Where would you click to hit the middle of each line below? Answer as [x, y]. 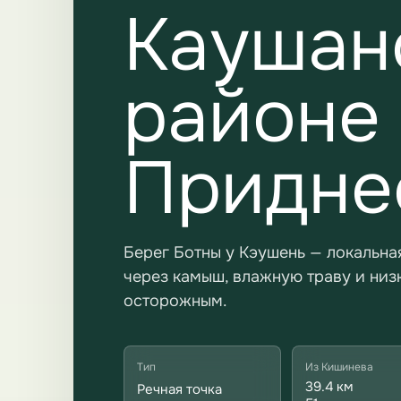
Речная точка [179, 389]
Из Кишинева [339, 367]
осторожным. [175, 301]
